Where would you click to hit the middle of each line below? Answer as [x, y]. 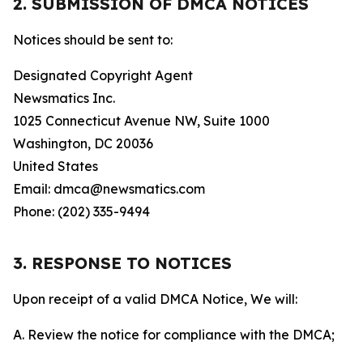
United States [56, 166]
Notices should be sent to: [93, 40]
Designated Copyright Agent [103, 75]
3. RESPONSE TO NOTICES [122, 263]
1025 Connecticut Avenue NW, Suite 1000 [141, 121]
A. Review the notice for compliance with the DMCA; [174, 335]
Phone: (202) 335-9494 [81, 211]
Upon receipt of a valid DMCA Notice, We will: [155, 299]
